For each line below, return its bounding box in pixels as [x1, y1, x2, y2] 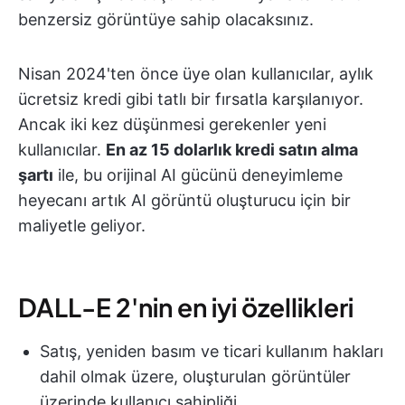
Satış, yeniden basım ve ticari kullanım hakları [40, 342, 383, 362]
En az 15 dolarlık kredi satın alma [106, 140, 358, 160]
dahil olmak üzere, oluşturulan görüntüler [40, 367, 351, 387]
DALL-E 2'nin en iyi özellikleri [18, 291, 353, 324]
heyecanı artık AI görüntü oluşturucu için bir [18, 191, 351, 211]
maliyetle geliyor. [18, 216, 146, 236]
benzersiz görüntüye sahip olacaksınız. [18, 10, 314, 30]
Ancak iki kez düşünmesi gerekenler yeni [18, 115, 326, 135]
